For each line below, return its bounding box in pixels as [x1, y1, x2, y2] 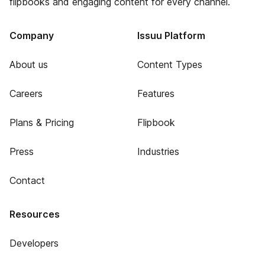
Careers [9, 88, 43, 99]
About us [9, 59, 48, 70]
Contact [9, 174, 45, 186]
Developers [9, 237, 59, 249]
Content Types [137, 59, 202, 70]
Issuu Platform [137, 30, 205, 41]
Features [137, 88, 174, 99]
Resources [9, 208, 60, 220]
